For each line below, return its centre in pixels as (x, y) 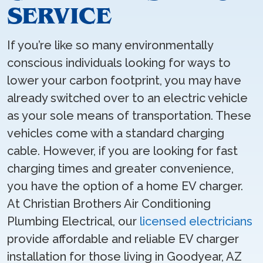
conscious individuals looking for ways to (119, 63)
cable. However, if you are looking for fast (122, 151)
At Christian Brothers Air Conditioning (109, 204)
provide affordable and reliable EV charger (123, 239)
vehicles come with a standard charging (116, 133)
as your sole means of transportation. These (129, 116)
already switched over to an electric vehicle (127, 98)
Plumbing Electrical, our (73, 221)
